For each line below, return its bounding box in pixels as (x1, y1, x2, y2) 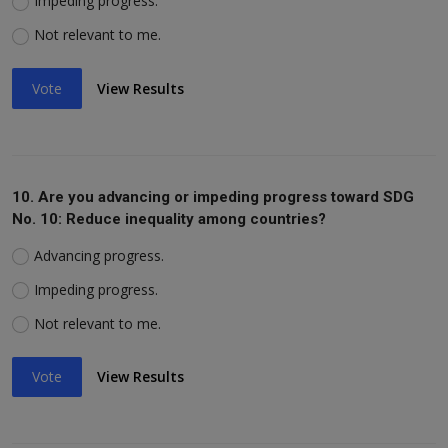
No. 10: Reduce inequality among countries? (12, 209, 326, 228)
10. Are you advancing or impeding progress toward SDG (12, 187, 414, 206)
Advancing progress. (33, 245, 164, 265)
